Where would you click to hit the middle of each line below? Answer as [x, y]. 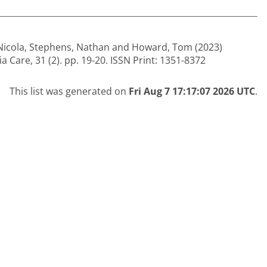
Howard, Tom [162, 47]
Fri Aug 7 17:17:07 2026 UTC [192, 91]
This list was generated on [69, 91]
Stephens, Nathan [69, 47]
